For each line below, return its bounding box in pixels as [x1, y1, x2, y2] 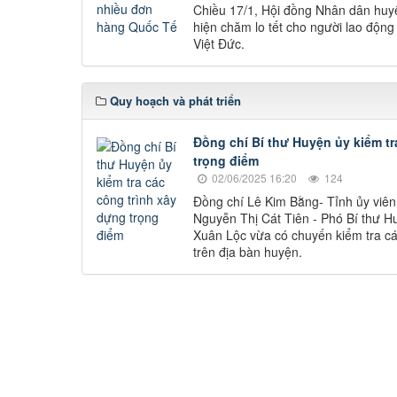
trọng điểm [193, 151, 259, 169]
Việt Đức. [193, 35, 245, 53]
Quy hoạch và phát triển [110, 92, 241, 110]
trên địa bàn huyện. [193, 242, 302, 261]
